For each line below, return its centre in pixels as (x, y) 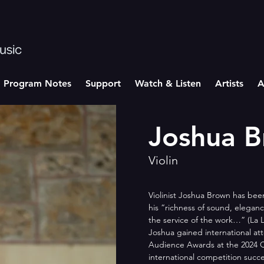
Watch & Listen (168, 83)
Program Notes (37, 83)
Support (103, 83)
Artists (229, 83)
